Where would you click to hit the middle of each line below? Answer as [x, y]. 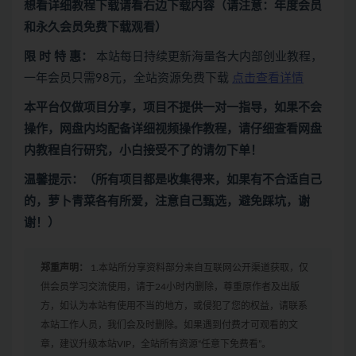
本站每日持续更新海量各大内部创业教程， [209, 57]
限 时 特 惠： [60, 57]
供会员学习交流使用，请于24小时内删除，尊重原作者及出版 [170, 287]
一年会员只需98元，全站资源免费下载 [128, 78]
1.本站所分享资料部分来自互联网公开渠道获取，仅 [198, 268]
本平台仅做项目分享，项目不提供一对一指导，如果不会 [173, 108]
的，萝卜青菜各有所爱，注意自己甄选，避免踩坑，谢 [167, 201]
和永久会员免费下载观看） [95, 27]
